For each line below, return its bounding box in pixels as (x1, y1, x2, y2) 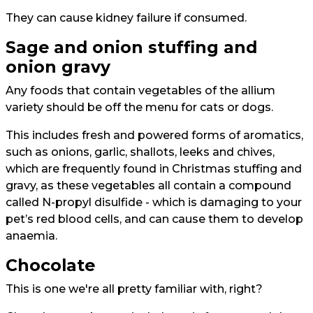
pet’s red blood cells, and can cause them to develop (6, 212, 303, 226)
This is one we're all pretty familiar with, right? (6, 282, 263, 296)
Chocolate (6, 255, 100, 276)
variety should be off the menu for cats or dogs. (6, 101, 273, 115)
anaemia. (6, 229, 60, 243)
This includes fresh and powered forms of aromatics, (6, 129, 303, 143)
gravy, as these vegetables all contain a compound (6, 179, 291, 193)
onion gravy (6, 57, 115, 78)
